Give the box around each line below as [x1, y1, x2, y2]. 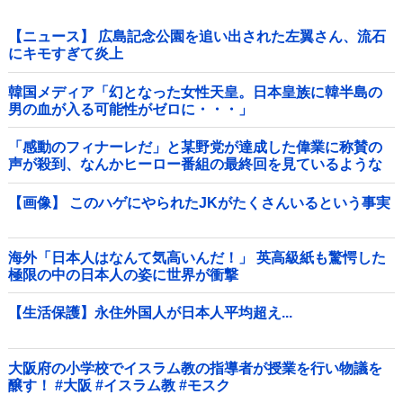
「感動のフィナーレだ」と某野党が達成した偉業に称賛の [8, 139, 382, 156]
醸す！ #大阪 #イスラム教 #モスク [95, 377, 230, 393]
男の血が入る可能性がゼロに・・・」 [8, 101, 253, 117]
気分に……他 [8, 174, 94, 190]
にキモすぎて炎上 [8, 46, 123, 62]
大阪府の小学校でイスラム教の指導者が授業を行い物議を [8, 360, 382, 376]
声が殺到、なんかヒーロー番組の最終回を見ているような [8, 157, 382, 173]
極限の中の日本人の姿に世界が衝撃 [8, 267, 238, 283]
